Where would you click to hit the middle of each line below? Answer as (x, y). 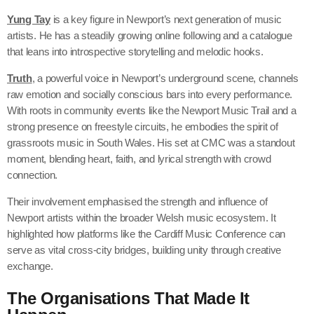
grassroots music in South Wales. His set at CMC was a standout (151, 143)
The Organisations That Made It (128, 299)
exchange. (30, 266)
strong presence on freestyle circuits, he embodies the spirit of (143, 127)
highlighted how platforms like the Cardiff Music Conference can (146, 234)
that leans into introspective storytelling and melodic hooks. (135, 52)
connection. (33, 175)
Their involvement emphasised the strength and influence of (137, 202)
